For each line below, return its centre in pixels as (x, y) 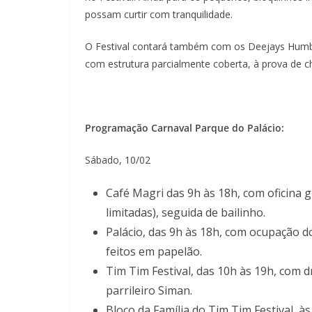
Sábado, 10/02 (118, 159)
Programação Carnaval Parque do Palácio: (185, 127)
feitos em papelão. (154, 251)
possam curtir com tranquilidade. (159, 14)
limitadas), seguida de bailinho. (186, 212)
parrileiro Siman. (149, 290)
